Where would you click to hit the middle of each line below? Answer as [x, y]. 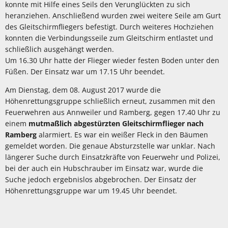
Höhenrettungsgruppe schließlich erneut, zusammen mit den [110, 101]
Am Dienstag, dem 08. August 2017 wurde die [83, 90]
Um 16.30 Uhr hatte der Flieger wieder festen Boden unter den [112, 60]
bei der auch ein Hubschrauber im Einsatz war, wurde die [104, 168]
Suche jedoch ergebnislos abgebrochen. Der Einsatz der [101, 179]
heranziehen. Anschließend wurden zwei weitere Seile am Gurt [113, 16]
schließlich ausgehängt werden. [60, 49]
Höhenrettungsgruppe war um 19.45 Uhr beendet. [91, 191]
